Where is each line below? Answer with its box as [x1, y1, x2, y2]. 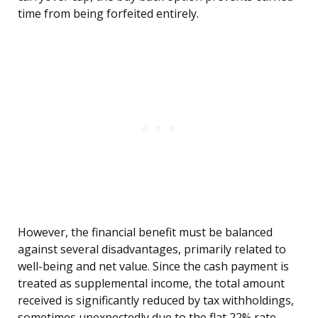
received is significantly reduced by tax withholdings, [18, 292, 294, 309]
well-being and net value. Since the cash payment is [18, 258, 289, 275]
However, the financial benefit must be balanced [18, 224, 273, 241]
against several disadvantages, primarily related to [18, 241, 286, 258]
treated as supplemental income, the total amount [18, 275, 285, 292]
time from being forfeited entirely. [18, 6, 199, 22]
